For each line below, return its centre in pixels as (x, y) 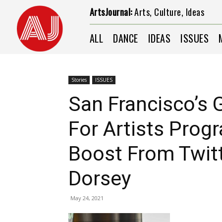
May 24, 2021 (87, 198)
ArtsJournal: (111, 12)
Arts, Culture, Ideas (168, 12)
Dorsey (100, 178)
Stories (79, 80)
